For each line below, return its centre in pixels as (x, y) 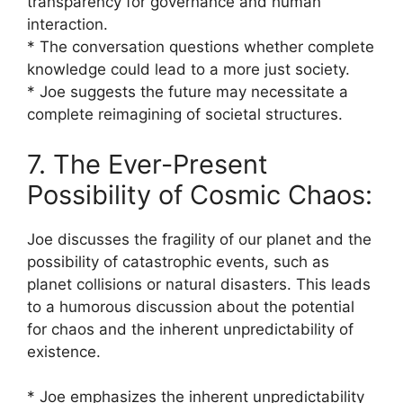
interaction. (67, 24)
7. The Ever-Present (148, 164)
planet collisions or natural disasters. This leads (199, 284)
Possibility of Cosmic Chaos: (200, 194)
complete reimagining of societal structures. (185, 114)
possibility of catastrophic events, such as (178, 261)
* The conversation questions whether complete (201, 47)
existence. (64, 351)
